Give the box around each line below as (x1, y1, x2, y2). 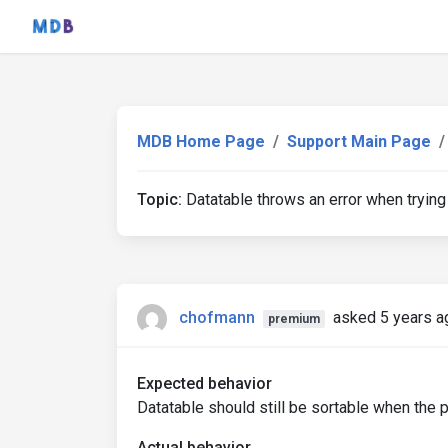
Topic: (137, 190, 182, 209)
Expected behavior (137, 374, 272, 393)
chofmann (179, 308, 255, 328)
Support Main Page (287, 132, 431, 151)
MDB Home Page (137, 132, 265, 151)
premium (267, 312, 320, 327)
